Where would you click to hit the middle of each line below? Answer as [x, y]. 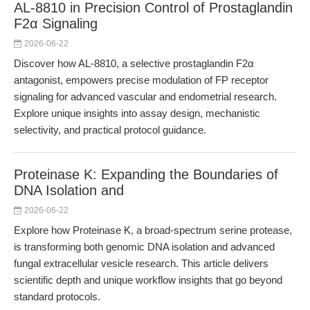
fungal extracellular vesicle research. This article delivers [141, 263]
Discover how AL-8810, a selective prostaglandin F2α [134, 63]
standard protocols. [57, 297]
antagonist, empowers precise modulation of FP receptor [141, 80]
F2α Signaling [56, 24]
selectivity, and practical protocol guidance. [110, 130]
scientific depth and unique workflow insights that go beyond [148, 280]
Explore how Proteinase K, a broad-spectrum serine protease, [153, 230]
